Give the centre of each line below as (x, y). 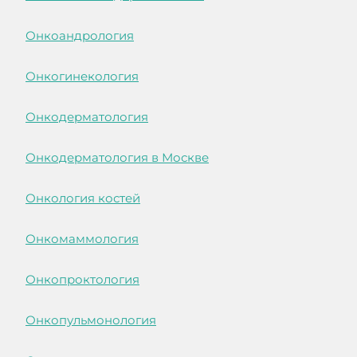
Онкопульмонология (91, 320)
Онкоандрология (80, 36)
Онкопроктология (82, 280)
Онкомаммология (82, 239)
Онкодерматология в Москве (117, 158)
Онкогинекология (82, 76)
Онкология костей (83, 198)
